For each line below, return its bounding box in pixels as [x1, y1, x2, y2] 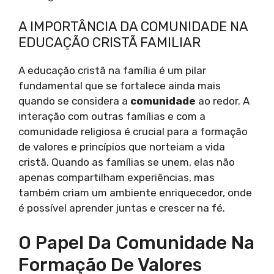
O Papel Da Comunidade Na [18, 231, 254, 254]
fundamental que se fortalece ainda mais [18, 80, 221, 92]
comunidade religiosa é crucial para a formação [18, 125, 248, 138]
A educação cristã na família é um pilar [18, 64, 206, 77]
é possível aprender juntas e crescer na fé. [18, 202, 225, 215]
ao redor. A [196, 95, 250, 108]
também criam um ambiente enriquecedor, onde [18, 187, 252, 199]
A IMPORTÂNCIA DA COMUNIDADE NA [18, 18, 248, 35]
